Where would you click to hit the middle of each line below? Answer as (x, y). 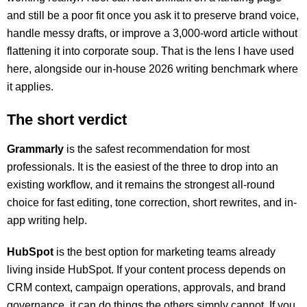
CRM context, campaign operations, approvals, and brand (146, 287)
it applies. (30, 87)
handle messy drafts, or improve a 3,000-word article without (152, 33)
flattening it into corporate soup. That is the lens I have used (150, 51)
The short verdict (67, 120)
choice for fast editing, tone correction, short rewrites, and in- (152, 202)
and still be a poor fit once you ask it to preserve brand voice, (153, 15)
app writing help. (47, 220)
